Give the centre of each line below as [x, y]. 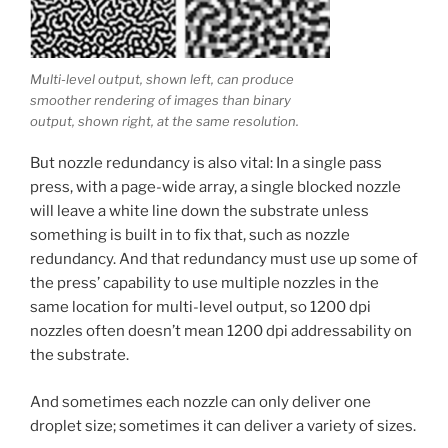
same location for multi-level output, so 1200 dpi [200, 307]
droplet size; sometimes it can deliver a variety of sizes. [223, 425]
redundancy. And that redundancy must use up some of [224, 259]
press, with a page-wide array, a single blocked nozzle [215, 187]
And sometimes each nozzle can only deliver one [200, 401]
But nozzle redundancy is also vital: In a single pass [206, 163]
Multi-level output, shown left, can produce [162, 78]
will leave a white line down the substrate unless [199, 211]
